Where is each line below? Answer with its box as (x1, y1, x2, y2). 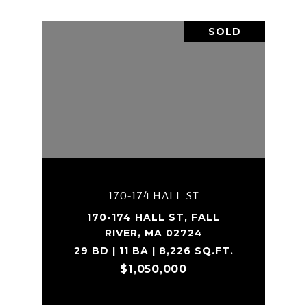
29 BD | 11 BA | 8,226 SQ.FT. (73, 245, 234, 257)
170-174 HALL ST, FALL (87, 211, 220, 223)
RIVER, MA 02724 (104, 227, 203, 239)
